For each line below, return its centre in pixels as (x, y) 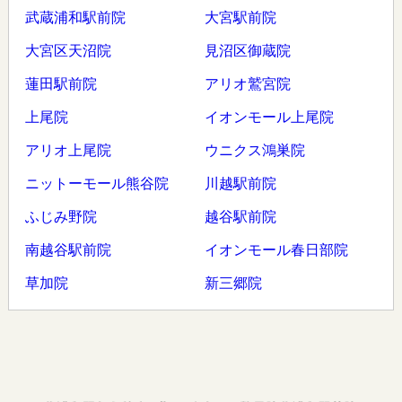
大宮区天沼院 (68, 51)
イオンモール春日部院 (276, 250)
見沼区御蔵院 (247, 51)
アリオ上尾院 (68, 151)
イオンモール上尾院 (269, 118)
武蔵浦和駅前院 (75, 18)
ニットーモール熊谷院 (96, 184)
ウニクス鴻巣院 (254, 151)
